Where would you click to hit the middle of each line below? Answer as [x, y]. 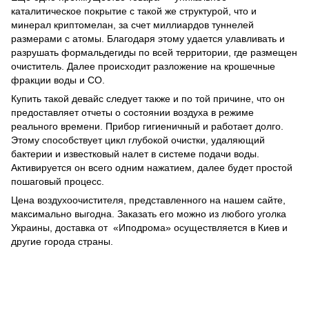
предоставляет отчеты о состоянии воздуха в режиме [132, 113]
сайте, [271, 200]
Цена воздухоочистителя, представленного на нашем [133, 200]
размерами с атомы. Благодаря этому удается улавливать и [148, 39]
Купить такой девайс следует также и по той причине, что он [148, 99]
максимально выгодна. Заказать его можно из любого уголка [149, 214]
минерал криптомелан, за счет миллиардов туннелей [132, 25]
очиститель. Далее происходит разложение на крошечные [143, 67]
